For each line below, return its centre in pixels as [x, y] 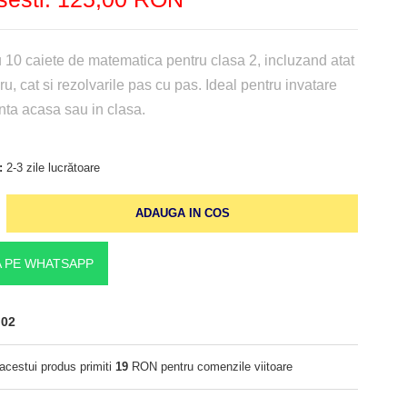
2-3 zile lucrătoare [51, 167]
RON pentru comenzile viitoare [210, 366]
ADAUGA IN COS [182, 213]
